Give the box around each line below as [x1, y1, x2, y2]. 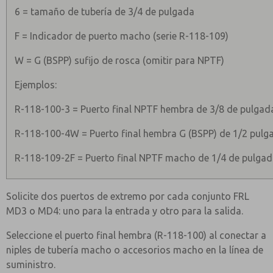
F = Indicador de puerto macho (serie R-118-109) [15, 30, 229, 41]
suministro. [6, 259, 55, 270]
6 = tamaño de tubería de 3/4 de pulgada [15, 6, 195, 17]
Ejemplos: [15, 79, 57, 90]
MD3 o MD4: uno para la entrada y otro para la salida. [6, 205, 243, 216]
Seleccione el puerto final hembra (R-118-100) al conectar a [6, 230, 266, 241]
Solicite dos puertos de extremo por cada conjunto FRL [6, 191, 249, 202]
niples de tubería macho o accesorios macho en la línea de [6, 244, 263, 255]
